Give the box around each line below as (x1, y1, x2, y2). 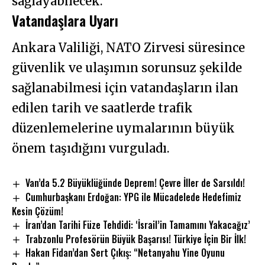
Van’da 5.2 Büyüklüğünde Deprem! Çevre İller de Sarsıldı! (25, 175, 245, 190)
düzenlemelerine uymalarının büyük (12, 120, 235, 135)
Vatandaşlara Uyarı (12, 9, 118, 31)
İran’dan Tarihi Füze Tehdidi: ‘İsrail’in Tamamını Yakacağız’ (25, 217, 251, 232)
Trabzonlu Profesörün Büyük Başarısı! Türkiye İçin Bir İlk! (25, 231, 247, 246)
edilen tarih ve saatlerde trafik (12, 100, 193, 115)
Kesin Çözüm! (12, 203, 63, 218)
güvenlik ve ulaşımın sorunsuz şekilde (12, 60, 242, 75)
